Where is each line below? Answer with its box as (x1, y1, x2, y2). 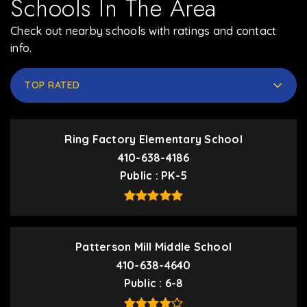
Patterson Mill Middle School (75, 240, 232, 254)
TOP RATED (25, 79, 80, 91)
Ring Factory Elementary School (64, 132, 243, 146)
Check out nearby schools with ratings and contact (10, 24, 277, 38)
